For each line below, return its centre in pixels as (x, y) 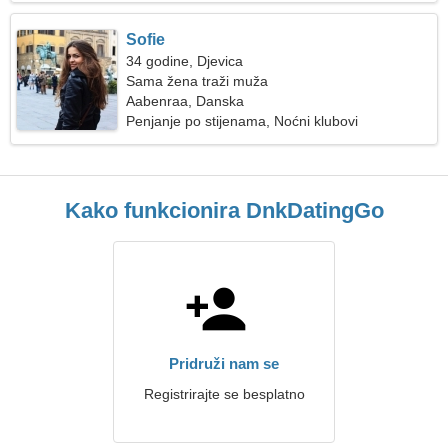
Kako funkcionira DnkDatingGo (224, 210)
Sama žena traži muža (197, 81)
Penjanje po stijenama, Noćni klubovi (242, 121)
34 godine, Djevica (185, 61)
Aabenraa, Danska (185, 101)
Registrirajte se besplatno (224, 394)
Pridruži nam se (224, 363)
